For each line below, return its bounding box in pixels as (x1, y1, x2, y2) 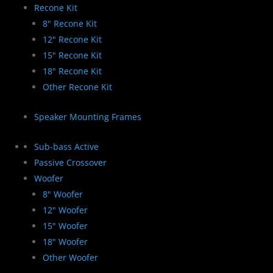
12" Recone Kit (43, 33, 102, 45)
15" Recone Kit (43, 49, 102, 61)
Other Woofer (43, 251, 98, 263)
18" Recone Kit (43, 65, 102, 77)
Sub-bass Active (34, 140, 99, 152)
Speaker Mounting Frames (34, 110, 141, 122)
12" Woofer (43, 204, 88, 216)
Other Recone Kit (43, 80, 112, 93)
